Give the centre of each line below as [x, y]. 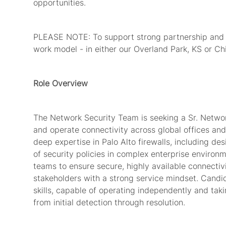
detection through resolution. [131, 203]
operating [117, 190]
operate [65, 130]
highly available [156, 166]
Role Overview [61, 83]
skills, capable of [65, 190]
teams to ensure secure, [79, 166]
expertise [73, 142]
